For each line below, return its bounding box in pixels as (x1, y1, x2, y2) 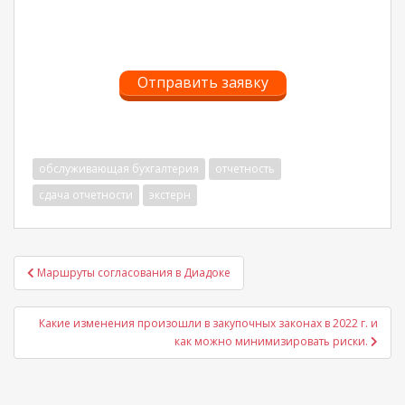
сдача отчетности (39, 187, 133, 203)
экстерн (149, 187, 191, 203)
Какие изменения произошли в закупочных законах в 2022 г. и (39, 316, 378, 332)
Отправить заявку (137, 72, 268, 93)
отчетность (215, 161, 275, 177)
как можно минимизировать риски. (174, 334, 371, 350)
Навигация (13, 252, 140, 282)
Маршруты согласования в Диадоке (37, 265, 231, 281)
